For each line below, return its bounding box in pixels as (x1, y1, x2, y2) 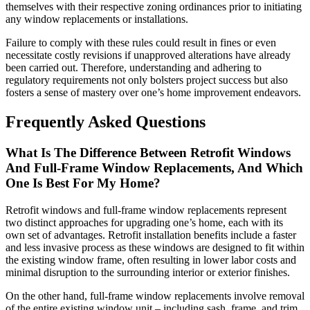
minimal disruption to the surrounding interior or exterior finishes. (6, 266, 290, 278)
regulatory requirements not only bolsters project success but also (6, 74, 288, 86)
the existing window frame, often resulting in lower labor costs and (6, 253, 296, 266)
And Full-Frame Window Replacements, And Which (6, 160, 303, 175)
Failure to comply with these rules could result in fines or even (6, 37, 276, 49)
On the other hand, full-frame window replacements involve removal (6, 289, 304, 302)
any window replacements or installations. (6, 13, 188, 26)
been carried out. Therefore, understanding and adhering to (6, 62, 262, 74)
